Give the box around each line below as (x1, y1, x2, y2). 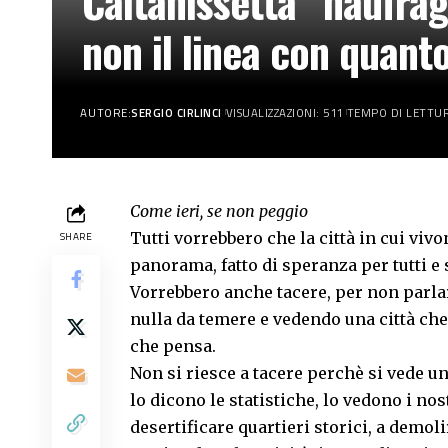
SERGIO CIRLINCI (131, 103, 222, 121)
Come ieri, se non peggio (130, 201, 308, 222)
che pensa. (130, 336, 216, 357)
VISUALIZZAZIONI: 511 (225, 103, 343, 121)
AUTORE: (80, 103, 132, 121)
